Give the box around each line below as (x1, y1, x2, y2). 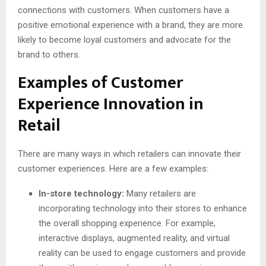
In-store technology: (39, 188, 124, 199)
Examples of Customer (18, 69, 183, 97)
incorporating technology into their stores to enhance (39, 203, 247, 214)
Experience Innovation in (18, 90, 204, 119)
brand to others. (18, 49, 80, 61)
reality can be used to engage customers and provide (39, 248, 246, 259)
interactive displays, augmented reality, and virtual (39, 233, 230, 244)
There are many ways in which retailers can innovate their (18, 148, 241, 160)
